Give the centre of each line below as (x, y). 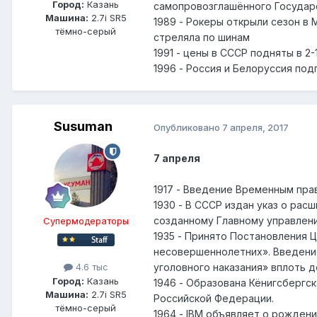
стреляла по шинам (202, 38)
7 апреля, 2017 (255, 127)
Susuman (83, 127)
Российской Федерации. (214, 298)
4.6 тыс (90, 267)
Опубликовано (188, 127)
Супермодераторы (86, 221)
